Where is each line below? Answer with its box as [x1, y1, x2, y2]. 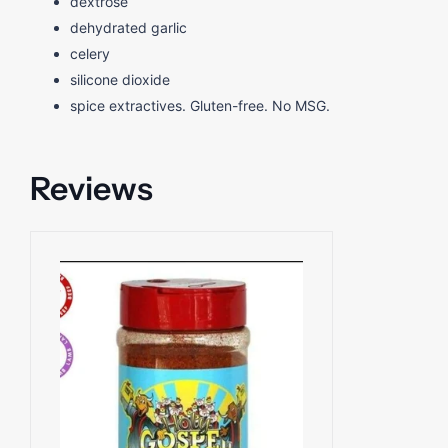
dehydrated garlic [70, 19, 187, 37]
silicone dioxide [70, 71, 170, 89]
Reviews [30, 169, 153, 209]
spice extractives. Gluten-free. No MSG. [70, 97, 330, 115]
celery [70, 45, 110, 63]
